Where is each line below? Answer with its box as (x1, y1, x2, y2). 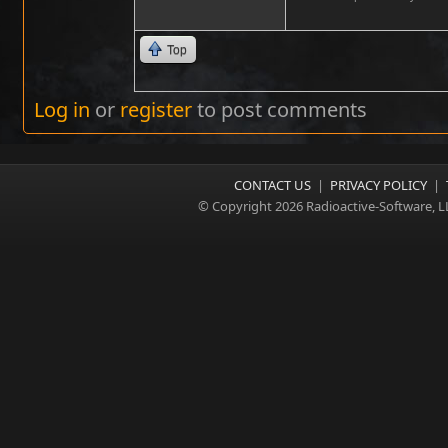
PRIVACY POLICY (330, 175, 427, 194)
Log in (34, 95, 90, 123)
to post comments (192, 95, 367, 123)
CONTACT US (234, 175, 311, 194)
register (120, 95, 192, 123)
